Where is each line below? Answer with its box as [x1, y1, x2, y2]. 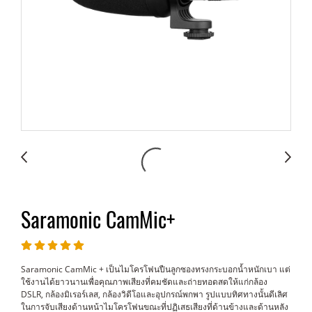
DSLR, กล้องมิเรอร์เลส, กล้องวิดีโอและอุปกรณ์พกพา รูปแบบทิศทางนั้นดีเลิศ [21, 288, 288, 300]
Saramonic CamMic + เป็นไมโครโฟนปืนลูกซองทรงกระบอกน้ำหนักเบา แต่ [21, 263, 290, 275]
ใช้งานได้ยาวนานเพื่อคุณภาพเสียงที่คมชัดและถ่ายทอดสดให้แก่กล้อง [21, 276, 267, 288]
